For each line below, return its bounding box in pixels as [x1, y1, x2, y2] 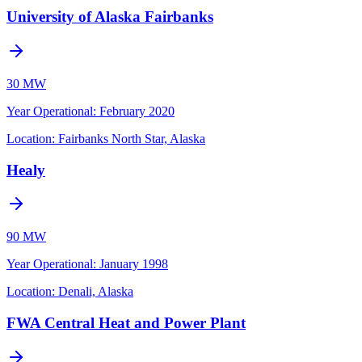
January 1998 [99, 257, 168, 271]
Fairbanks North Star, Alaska [58, 131, 205, 145]
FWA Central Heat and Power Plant [6, 314, 246, 332]
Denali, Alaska [58, 284, 133, 299]
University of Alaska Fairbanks [6, 8, 213, 26]
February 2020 [99, 103, 175, 118]
